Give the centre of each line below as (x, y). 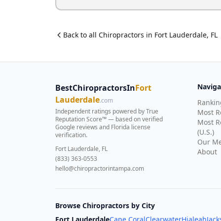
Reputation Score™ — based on (99, 119)
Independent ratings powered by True (107, 111)
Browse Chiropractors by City (105, 205)
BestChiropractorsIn (95, 88)
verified (152, 119)
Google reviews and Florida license (103, 127)
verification (71, 135)
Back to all (81, 35)
